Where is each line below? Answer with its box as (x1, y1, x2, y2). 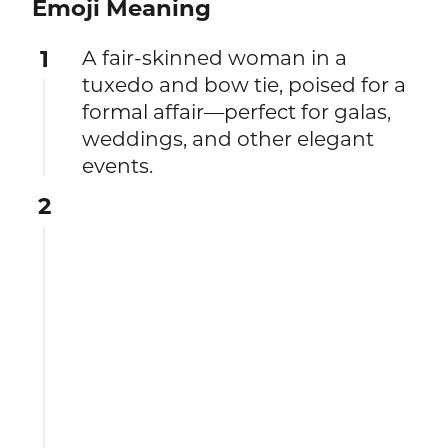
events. (82, 153, 154, 179)
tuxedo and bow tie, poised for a (82, 72, 407, 98)
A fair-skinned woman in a (82, 45, 348, 71)
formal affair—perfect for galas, (82, 99, 392, 125)
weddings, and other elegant (82, 126, 375, 152)
